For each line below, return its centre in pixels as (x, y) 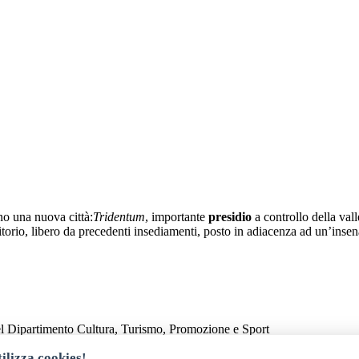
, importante (177, 216)
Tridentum (119, 216)
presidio (230, 216)
